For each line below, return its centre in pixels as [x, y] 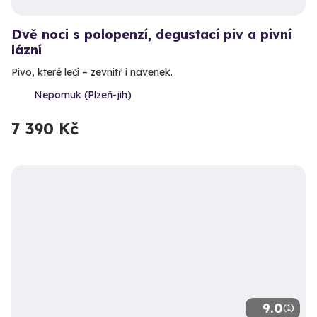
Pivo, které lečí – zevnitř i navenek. [92, 72]
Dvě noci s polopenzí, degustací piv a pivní [151, 34]
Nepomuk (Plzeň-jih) [83, 94]
